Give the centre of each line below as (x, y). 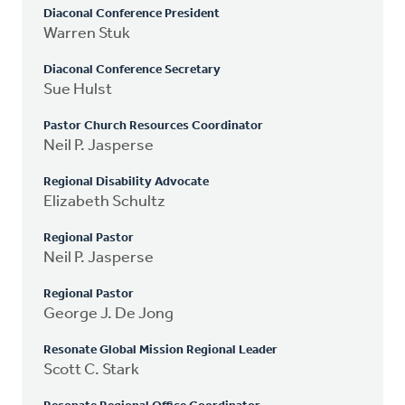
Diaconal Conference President (132, 14)
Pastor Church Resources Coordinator (153, 126)
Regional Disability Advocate (126, 182)
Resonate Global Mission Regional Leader (160, 350)
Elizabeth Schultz (104, 202)
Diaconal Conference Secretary (132, 70)
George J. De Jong (108, 314)
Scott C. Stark (91, 370)
